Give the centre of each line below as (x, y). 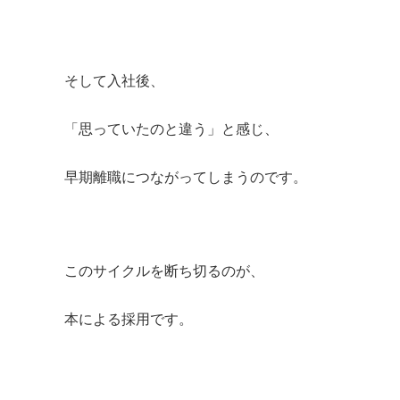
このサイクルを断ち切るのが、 (164, 270)
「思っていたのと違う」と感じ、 (171, 128)
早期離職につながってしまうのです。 (186, 176)
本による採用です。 (129, 318)
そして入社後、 (114, 80)
